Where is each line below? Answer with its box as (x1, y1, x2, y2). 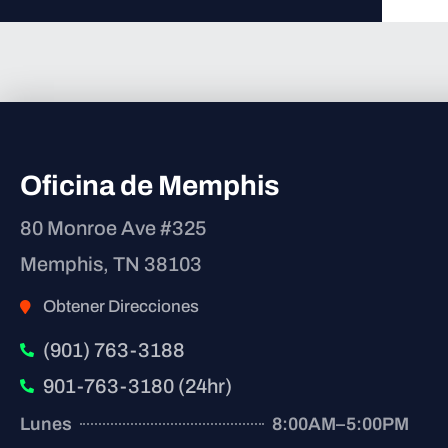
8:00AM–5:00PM (272, 413, 409, 434)
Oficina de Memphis (20, 169, 280, 201)
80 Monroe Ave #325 (20, 216, 206, 239)
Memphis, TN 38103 (20, 252, 202, 275)
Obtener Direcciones (42, 296, 199, 316)
